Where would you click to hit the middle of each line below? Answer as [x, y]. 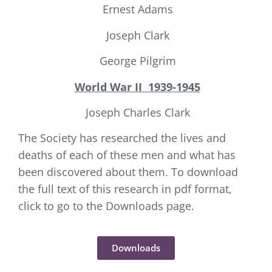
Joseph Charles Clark [136, 112]
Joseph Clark [136, 35]
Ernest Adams [136, 9]
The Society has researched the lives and [122, 138]
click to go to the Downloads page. [106, 206]
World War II [108, 87]
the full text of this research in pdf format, [125, 189]
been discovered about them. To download [128, 172]
